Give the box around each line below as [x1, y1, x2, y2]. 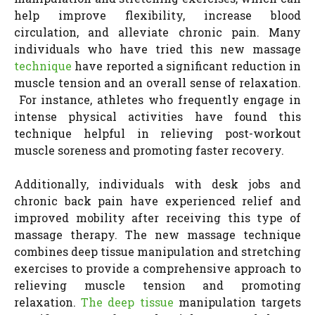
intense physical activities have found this [14, 108, 301, 124]
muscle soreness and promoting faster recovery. [14, 142, 284, 157]
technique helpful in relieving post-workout [14, 125, 301, 141]
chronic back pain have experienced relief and [14, 193, 301, 208]
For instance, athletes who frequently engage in [14, 91, 301, 107]
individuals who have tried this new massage [14, 41, 301, 56]
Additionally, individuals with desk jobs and [14, 176, 301, 191]
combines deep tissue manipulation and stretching [14, 243, 301, 259]
